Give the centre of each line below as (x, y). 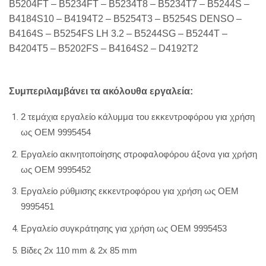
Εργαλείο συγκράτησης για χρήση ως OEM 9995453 (124, 229)
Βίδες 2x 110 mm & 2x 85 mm (79, 250)
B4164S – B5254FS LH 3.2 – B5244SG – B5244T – (118, 34)
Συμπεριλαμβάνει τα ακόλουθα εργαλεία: (101, 91)
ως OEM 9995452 (56, 170)
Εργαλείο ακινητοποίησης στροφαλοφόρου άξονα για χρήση (139, 154)
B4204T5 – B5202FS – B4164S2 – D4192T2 (104, 49)
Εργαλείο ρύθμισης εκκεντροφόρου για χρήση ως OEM (130, 191)
